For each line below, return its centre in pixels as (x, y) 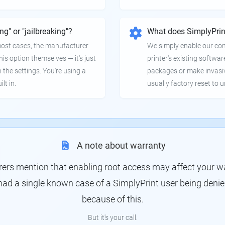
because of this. (113, 199)
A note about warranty (121, 145)
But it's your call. (113, 218)
